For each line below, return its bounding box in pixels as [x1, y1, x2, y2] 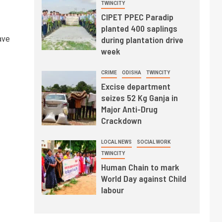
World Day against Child [101, 173, 186, 184]
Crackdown [101, 115, 142, 126]
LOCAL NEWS [101, 139, 132, 145]
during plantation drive [101, 34, 183, 46]
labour [101, 184, 124, 196]
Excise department [101, 81, 170, 92]
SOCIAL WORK [136, 139, 170, 145]
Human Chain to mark [101, 162, 179, 173]
